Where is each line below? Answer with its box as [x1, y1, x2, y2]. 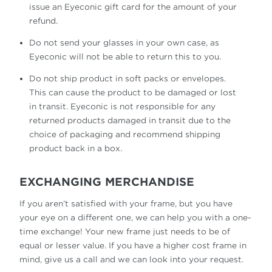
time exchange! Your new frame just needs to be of [19, 227, 230, 236]
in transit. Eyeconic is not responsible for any [29, 102, 216, 111]
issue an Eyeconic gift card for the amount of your [29, 2, 237, 12]
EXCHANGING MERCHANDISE [19, 175, 194, 188]
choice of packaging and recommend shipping [29, 130, 220, 139]
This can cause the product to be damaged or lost [29, 88, 236, 97]
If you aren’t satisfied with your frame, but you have [19, 199, 233, 208]
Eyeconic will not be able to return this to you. [29, 52, 221, 61]
